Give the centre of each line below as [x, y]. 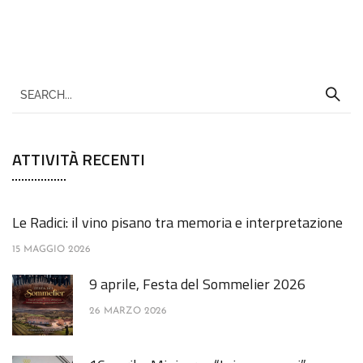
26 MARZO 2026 [128, 312]
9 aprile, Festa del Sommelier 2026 [197, 284]
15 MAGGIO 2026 [51, 250]
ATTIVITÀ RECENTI [79, 160]
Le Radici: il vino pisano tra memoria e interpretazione [177, 223]
